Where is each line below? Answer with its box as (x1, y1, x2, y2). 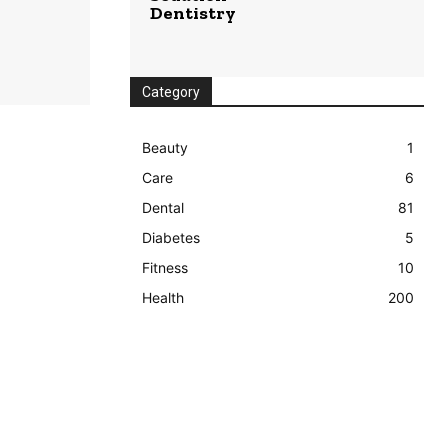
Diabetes (142, 229, 200, 247)
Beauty (142, 139, 188, 157)
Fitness (142, 259, 188, 277)
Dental (142, 199, 184, 217)
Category (142, 84, 200, 101)
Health (142, 289, 184, 307)
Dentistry (150, 2, 236, 25)
